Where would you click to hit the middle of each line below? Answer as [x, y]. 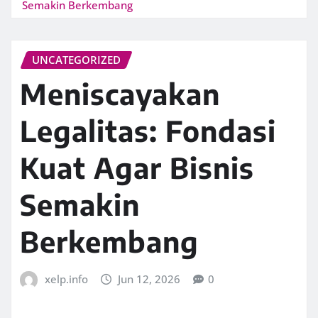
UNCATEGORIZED [76, 59]
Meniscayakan [120, 94]
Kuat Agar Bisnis [137, 168]
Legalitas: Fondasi [148, 131]
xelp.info [66, 279]
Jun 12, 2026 [149, 279]
